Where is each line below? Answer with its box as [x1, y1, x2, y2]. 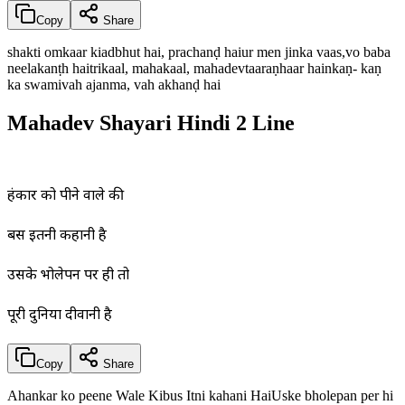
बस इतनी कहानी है [7, 227, 107, 247]
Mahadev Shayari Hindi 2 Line [7, 111, 295, 136]
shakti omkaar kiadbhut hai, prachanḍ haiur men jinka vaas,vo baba [7, 44, 391, 61]
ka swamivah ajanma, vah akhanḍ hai [7, 77, 221, 93]
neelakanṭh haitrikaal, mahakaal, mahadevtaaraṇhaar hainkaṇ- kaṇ [7, 61, 381, 77]
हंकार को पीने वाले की [7, 187, 124, 207]
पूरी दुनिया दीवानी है [7, 306, 112, 326]
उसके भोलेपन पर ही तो [7, 267, 129, 287]
